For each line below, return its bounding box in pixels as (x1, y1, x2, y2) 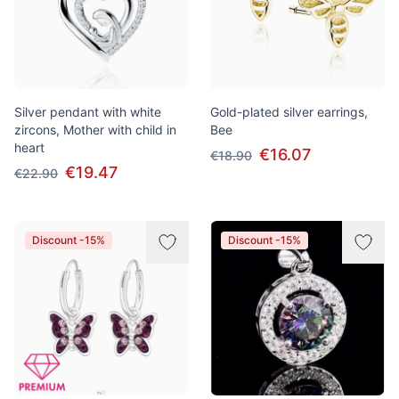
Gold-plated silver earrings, (210, 104, 368, 119)
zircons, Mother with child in (14, 122, 176, 137)
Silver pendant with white (14, 104, 161, 119)
